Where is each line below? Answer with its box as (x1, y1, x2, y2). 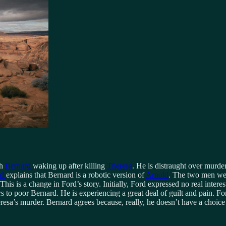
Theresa (107, 161, 132, 170)
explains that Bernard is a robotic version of (6, 170, 146, 179)
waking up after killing (33, 161, 107, 170)
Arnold (146, 170, 168, 179)
